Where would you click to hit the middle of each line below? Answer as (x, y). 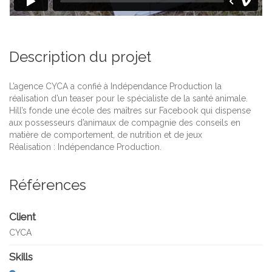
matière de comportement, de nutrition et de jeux (106, 135)
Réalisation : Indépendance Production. (85, 147)
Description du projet (80, 57)
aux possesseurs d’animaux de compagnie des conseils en (125, 123)
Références (48, 185)
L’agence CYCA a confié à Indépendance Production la (115, 87)
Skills (21, 257)
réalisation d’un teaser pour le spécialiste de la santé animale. (128, 99)
